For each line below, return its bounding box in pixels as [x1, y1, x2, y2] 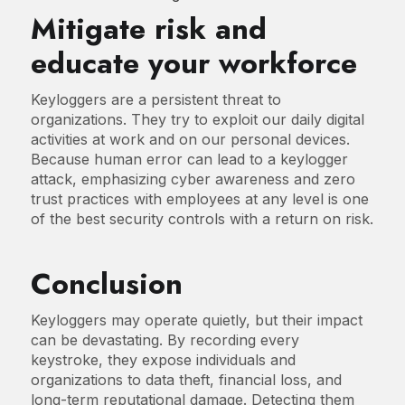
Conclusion [30, 262, 237, 305]
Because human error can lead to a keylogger [30, 149, 348, 168]
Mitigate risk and [30, 7, 267, 50]
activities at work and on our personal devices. [30, 129, 350, 148]
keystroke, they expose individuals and [30, 350, 296, 369]
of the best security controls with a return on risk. [30, 209, 373, 228]
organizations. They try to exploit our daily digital [30, 109, 364, 128]
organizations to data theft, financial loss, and [30, 370, 342, 389]
